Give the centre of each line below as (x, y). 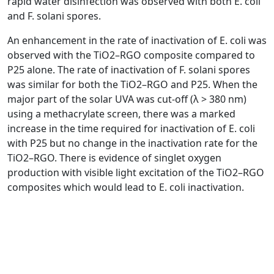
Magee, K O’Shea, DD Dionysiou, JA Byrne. (109, 241)
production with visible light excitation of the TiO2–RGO (136, 172)
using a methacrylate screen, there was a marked (121, 113)
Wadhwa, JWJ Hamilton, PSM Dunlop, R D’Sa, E (119, 226)
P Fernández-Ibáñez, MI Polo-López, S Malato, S (122, 211)
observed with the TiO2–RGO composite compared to (131, 55)
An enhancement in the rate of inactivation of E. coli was (137, 40)
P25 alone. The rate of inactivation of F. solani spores (129, 69)
